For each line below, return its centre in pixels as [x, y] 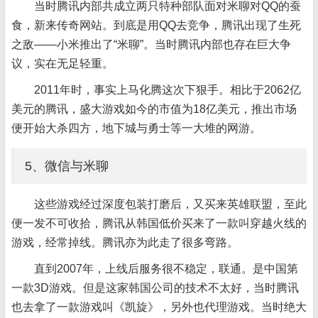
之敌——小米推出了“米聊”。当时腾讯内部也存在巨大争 [151, 44]
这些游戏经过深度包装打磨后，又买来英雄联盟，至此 [170, 204]
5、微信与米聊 [67, 166]
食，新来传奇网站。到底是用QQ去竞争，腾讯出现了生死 [156, 25]
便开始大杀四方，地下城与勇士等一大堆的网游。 [136, 128]
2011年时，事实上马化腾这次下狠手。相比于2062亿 [168, 90]
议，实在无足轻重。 [62, 64]
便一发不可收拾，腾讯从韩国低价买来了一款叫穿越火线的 [159, 223]
